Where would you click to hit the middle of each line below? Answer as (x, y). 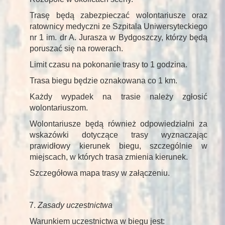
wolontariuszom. (59, 108)
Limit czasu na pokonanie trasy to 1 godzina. (108, 65)
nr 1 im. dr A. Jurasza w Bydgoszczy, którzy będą (119, 38)
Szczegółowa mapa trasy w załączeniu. (100, 173)
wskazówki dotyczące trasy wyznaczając (119, 135)
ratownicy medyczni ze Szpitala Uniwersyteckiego (119, 27)
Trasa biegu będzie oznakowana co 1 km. (103, 81)
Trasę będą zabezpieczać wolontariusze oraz (119, 16)
